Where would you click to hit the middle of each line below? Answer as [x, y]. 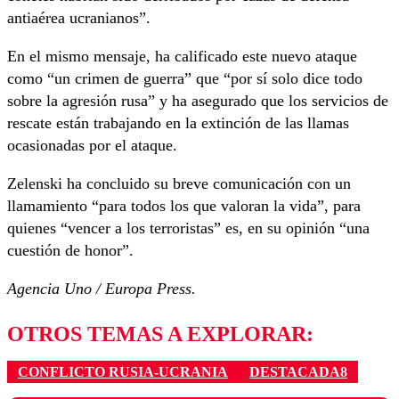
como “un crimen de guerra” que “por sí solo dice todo [185, 79]
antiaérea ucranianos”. [79, 18]
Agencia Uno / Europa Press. [102, 289]
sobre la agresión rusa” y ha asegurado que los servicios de [198, 101]
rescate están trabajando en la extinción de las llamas [178, 123]
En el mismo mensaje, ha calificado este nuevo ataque [182, 57]
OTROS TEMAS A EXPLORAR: [160, 334]
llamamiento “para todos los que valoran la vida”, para [184, 206]
